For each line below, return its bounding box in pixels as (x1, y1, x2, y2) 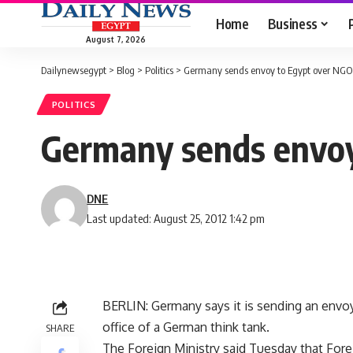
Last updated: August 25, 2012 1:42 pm (87, 211, 266, 226)
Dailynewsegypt (41, 64, 106, 76)
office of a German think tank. (102, 319, 269, 336)
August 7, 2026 (86, 34, 146, 44)
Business (267, 14, 318, 32)
